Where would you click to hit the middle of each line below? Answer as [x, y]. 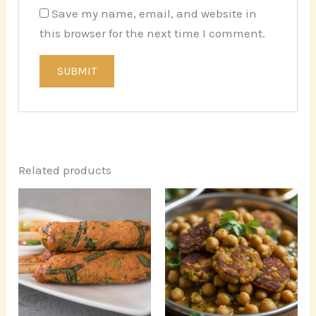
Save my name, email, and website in [154, 14]
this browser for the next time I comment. [152, 34]
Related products [65, 170]
